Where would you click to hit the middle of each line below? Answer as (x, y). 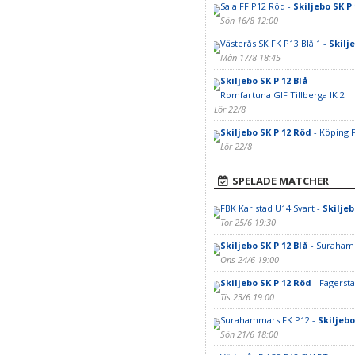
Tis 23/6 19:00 (247, 297)
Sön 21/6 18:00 (249, 334)
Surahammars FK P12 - (269, 320)
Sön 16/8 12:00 (249, 20)
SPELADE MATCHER (280, 181)
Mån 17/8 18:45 (250, 57)
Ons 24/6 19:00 (249, 260)
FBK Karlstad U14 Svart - (271, 208)
